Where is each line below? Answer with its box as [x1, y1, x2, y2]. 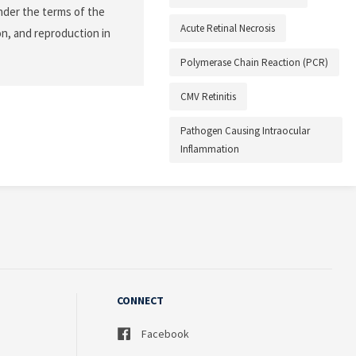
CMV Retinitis [180, 90, 236, 104]
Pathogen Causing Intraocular [180, 124, 310, 138]
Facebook [139, 327, 189, 342]
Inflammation [180, 142, 239, 157]
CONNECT [117, 293, 164, 308]
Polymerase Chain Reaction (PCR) [180, 56, 328, 70]
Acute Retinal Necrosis [180, 21, 275, 36]
